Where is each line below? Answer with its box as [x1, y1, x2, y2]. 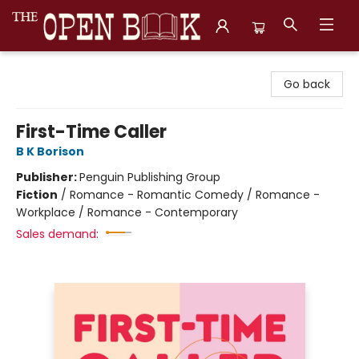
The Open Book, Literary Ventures [12, 58, 198, 75]
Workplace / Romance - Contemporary [16, 204, 238, 220]
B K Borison [16, 143, 84, 159]
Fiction [16, 187, 58, 203]
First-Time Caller [16, 119, 167, 144]
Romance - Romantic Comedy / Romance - [70, 187, 320, 203]
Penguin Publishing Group [79, 169, 220, 185]
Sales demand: [16, 226, 99, 242]
